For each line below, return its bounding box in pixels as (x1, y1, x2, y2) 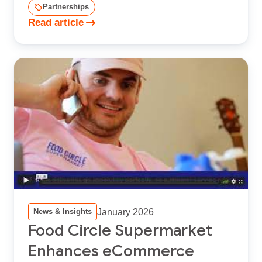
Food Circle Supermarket (28, 220, 212, 240)
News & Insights (33, 206, 92, 216)
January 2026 (97, 206, 154, 217)
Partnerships (43, 2, 89, 11)
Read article (28, 16, 84, 28)
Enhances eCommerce (28, 240, 194, 261)
